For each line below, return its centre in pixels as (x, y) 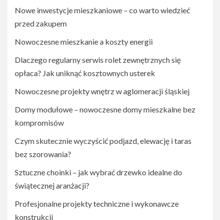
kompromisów (39, 123)
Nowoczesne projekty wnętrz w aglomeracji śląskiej (102, 91)
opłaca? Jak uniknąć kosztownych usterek (85, 73)
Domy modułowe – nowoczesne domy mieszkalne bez (105, 110)
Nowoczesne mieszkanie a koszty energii (84, 42)
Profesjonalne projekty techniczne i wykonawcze (97, 204)
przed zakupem (41, 24)
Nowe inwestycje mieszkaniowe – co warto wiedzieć (102, 10)
